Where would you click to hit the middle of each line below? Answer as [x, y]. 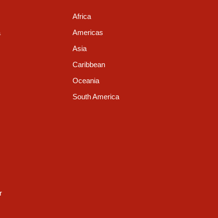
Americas [88, 33]
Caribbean [89, 65]
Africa [82, 17]
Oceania [86, 81]
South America [96, 97]
